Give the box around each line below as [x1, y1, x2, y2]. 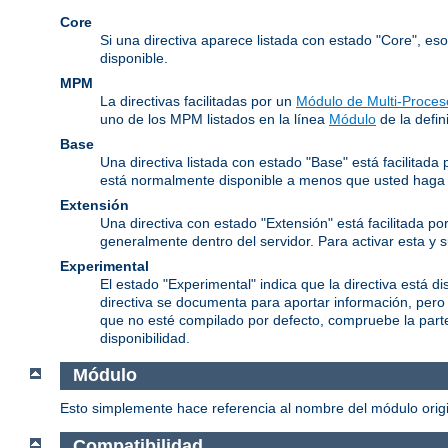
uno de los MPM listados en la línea [100, 110, 329, 127]
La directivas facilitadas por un [100, 92, 296, 109]
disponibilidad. [100, 329, 190, 346]
